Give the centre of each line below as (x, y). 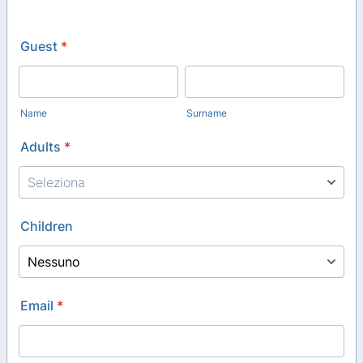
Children (47, 226)
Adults (41, 147)
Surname (207, 113)
